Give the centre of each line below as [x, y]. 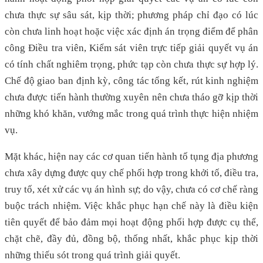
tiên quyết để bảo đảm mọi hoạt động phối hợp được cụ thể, [131, 222]
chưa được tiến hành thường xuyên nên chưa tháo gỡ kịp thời [131, 97]
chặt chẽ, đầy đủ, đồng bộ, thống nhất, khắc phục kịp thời [131, 238]
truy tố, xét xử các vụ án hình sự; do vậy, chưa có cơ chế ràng [131, 189]
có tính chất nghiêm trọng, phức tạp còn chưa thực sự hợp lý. [131, 64]
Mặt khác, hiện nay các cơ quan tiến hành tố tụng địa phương [131, 156]
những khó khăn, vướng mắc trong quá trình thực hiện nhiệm [131, 113]
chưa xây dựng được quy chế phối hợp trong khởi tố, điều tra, [131, 173]
